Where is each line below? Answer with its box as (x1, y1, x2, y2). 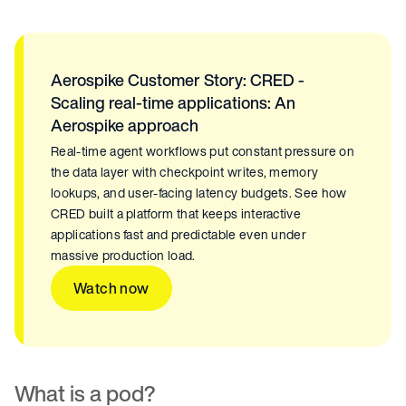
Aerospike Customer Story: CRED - (51, 68, 304, 92)
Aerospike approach (51, 113, 198, 138)
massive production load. (51, 246, 196, 266)
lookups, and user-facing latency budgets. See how (51, 183, 347, 203)
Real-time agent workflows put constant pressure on (51, 141, 355, 161)
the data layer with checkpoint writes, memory (51, 162, 319, 182)
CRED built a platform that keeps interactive (51, 204, 302, 224)
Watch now (73, 277, 150, 300)
